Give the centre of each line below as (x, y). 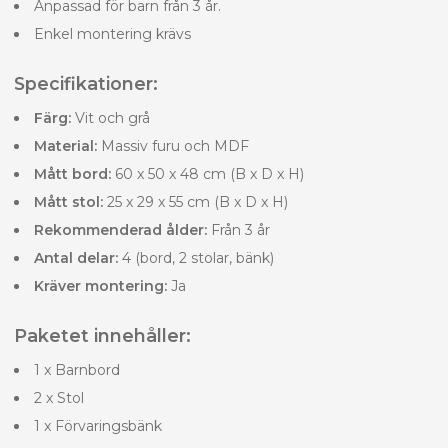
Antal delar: (76, 257)
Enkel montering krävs (112, 33)
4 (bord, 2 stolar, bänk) (196, 257)
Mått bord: (72, 173)
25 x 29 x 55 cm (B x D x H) (195, 201)
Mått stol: (68, 201)
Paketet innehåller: (102, 335)
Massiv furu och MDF (173, 145)
